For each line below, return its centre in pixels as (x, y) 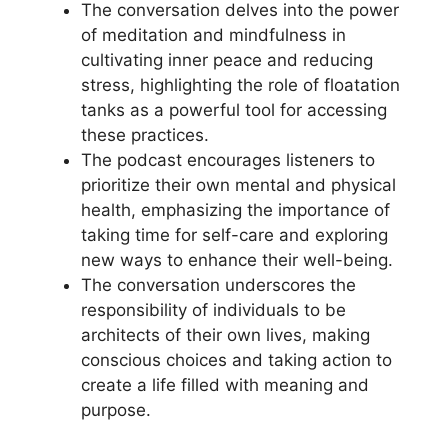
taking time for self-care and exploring (234, 235)
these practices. (145, 135)
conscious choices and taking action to (236, 360)
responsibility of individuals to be (213, 310)
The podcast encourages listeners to (228, 160)
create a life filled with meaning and (225, 385)
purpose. (116, 410)
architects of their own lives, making (225, 335)
